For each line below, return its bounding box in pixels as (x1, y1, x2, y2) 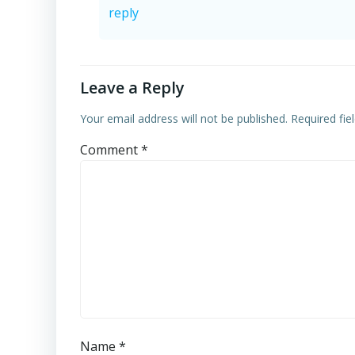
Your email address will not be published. (80, 111, 288, 127)
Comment (80, 141, 141, 159)
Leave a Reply (80, 77, 185, 99)
